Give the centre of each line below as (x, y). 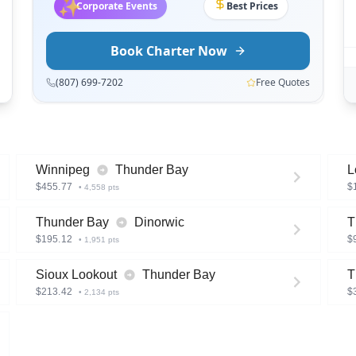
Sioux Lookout (76, 275)
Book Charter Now (168, 51)
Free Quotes (283, 82)
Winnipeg (63, 170)
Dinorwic (159, 222)
